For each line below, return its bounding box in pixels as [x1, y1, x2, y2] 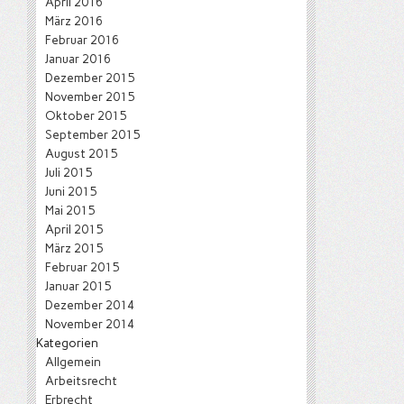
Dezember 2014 [45, 298, 134, 312]
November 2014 [45, 317, 134, 331]
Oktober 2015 [45, 108, 126, 123]
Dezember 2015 [45, 70, 134, 85]
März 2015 [45, 241, 103, 255]
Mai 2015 [45, 203, 95, 217]
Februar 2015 [45, 260, 119, 274]
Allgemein [45, 354, 101, 369]
